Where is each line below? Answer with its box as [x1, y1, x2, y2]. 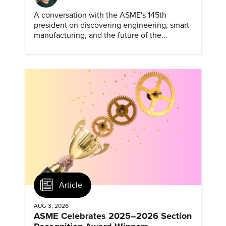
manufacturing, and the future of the [34, 30, 161, 40]
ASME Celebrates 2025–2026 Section [34, 210, 192, 222]
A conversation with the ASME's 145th [34, 10, 166, 20]
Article [59, 180, 82, 190]
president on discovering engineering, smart [34, 20, 189, 30]
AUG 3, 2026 [34, 202, 69, 210]
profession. [34, 40, 73, 50]
